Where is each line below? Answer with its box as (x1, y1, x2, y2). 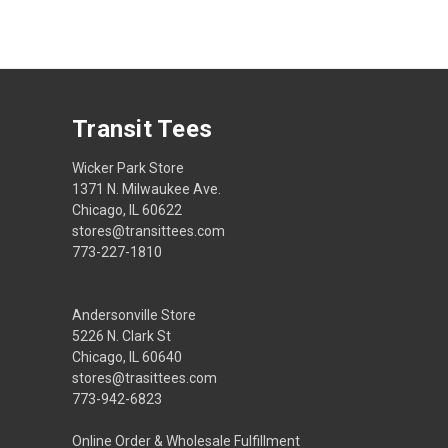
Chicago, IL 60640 (72, 348, 182, 365)
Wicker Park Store (72, 159, 184, 176)
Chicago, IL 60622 (72, 201, 182, 218)
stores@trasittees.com (72, 369, 217, 386)
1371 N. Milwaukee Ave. (72, 180, 221, 197)
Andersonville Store (72, 306, 196, 323)
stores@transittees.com (72, 222, 225, 239)
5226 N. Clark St (72, 327, 171, 344)
